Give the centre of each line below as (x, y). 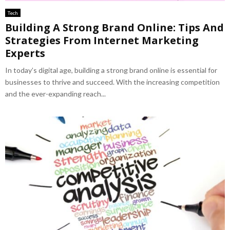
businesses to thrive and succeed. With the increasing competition (112, 82)
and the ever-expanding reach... (55, 93)
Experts (25, 53)
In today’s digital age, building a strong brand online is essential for (111, 70)
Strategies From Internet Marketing (102, 40)
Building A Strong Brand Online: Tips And (114, 27)
